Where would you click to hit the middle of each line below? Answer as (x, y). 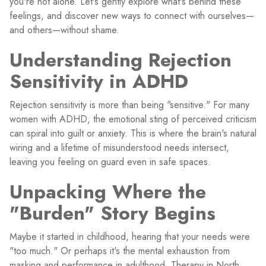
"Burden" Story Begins (113, 213)
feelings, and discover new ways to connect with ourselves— (132, 16)
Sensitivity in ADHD (99, 81)
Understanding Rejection (121, 60)
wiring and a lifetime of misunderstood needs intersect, (119, 148)
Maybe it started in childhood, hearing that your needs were (130, 237)
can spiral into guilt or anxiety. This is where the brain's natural (133, 133)
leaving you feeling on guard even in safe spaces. (110, 162)
